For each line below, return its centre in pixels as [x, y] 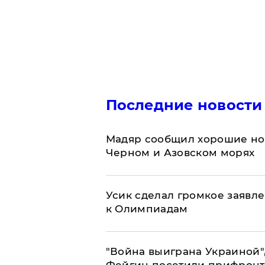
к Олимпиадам [147, 209]
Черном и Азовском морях [180, 153]
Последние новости [184, 105]
